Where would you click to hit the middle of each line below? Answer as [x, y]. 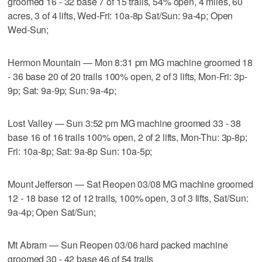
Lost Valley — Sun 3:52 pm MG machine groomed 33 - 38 [125, 123]
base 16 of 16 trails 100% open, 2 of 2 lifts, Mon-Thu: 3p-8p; [127, 137]
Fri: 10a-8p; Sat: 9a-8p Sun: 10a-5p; [80, 151]
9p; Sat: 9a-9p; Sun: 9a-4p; [62, 90]
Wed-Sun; [28, 29]
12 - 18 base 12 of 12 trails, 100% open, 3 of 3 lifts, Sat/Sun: [128, 198]
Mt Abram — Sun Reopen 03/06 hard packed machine [118, 244]
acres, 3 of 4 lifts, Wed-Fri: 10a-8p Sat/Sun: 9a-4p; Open [120, 15]
